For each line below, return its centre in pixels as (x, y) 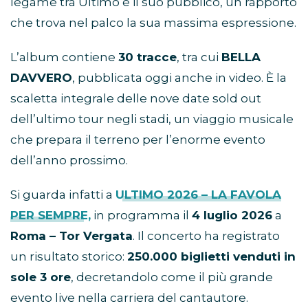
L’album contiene (64, 57)
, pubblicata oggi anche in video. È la (179, 78)
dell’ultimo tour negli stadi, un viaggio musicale (152, 119)
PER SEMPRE (49, 216)
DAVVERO (41, 78)
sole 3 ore (41, 277)
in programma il (141, 216)
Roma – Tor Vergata (71, 236)
